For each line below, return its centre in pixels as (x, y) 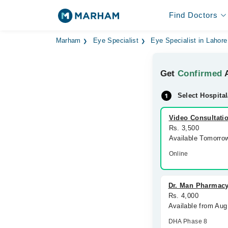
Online (178, 154)
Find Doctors (193, 15)
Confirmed (200, 74)
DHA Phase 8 (188, 221)
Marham (68, 41)
